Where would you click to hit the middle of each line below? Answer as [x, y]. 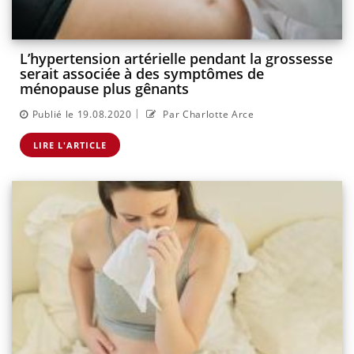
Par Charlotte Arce [207, 114]
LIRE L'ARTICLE [70, 145]
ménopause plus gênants [104, 89]
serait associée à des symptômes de [142, 74]
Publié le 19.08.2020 [82, 114]
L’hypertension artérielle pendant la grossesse [176, 59]
